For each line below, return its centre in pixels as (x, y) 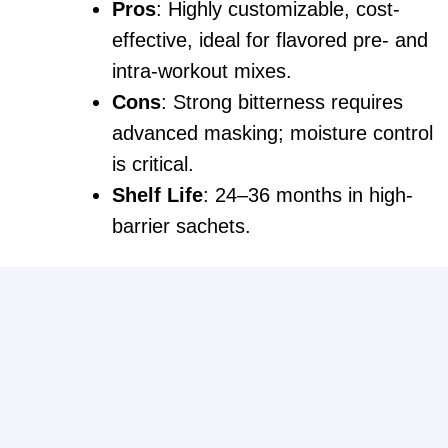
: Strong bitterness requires (282, 101)
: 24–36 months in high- (308, 194)
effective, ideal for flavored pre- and (270, 39)
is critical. (153, 163)
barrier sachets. (181, 225)
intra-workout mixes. (202, 70)
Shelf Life (157, 194)
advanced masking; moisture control (272, 132)
